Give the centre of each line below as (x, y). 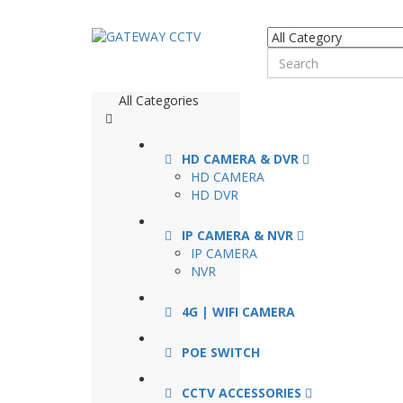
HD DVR (215, 195)
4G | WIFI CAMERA (238, 312)
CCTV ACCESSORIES (242, 393)
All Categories (159, 100)
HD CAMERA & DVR (240, 159)
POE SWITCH (221, 352)
